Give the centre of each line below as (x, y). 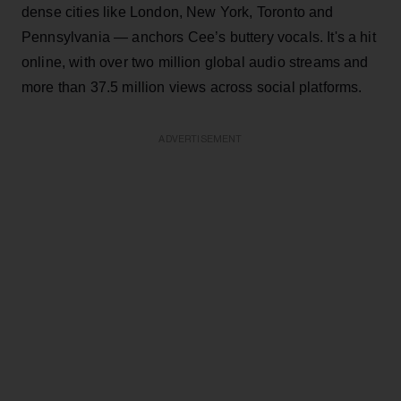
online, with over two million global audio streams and (195, 62)
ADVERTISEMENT (200, 139)
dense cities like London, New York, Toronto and (178, 12)
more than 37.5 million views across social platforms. (192, 87)
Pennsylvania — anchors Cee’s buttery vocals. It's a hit (199, 37)
